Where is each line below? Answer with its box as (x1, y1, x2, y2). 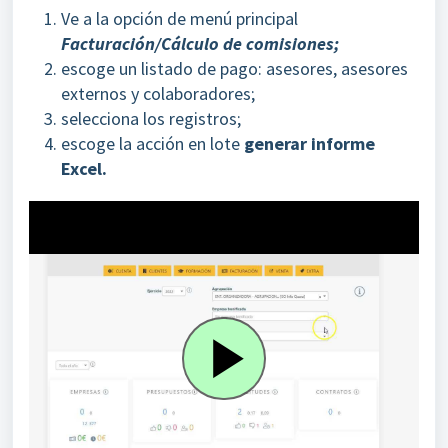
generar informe (244, 132, 375, 155)
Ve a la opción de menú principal (61, 7, 298, 30)
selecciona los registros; (61, 107, 241, 130)
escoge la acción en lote (61, 132, 244, 155)
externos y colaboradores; (61, 82, 255, 105)
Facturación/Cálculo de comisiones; (61, 32, 339, 55)
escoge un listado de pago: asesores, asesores (61, 57, 408, 80)
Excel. (61, 157, 107, 180)
